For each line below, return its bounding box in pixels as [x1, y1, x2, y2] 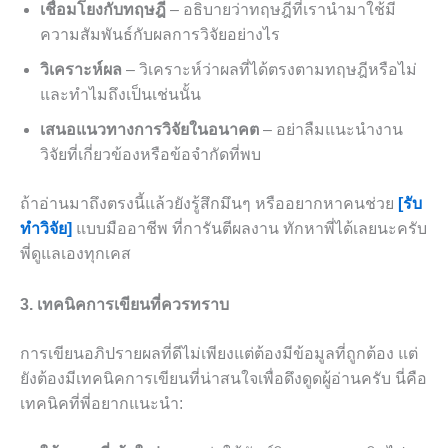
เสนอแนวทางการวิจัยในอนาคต [40, 120, 259, 138]
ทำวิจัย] [20, 219, 72, 237]
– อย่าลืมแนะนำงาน [259, 120, 403, 138]
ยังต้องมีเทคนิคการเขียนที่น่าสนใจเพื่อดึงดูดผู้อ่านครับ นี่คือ [20, 369, 427, 387]
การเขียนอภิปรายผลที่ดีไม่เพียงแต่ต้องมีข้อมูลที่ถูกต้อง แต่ [20, 344, 418, 362]
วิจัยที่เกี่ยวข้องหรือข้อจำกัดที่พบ [40, 145, 261, 163]
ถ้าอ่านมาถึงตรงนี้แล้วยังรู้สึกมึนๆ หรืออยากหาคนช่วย [20, 194, 398, 212]
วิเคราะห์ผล [40, 60, 122, 78]
